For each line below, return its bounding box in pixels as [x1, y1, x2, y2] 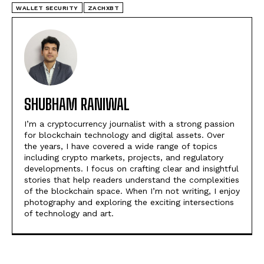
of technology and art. [24, 208, 114, 218]
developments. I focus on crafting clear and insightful [24, 163, 239, 173]
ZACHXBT [87, 5, 119, 12]
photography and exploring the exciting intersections [24, 197, 234, 207]
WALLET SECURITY [16, 5, 78, 12]
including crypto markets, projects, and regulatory [24, 152, 223, 162]
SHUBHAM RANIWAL [24, 94, 130, 114]
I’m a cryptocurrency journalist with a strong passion [24, 118, 235, 128]
